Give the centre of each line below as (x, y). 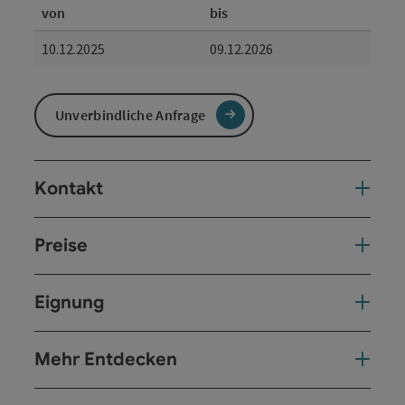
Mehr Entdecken (106, 359)
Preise (61, 245)
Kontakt (69, 188)
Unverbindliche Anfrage (130, 115)
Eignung (69, 302)
